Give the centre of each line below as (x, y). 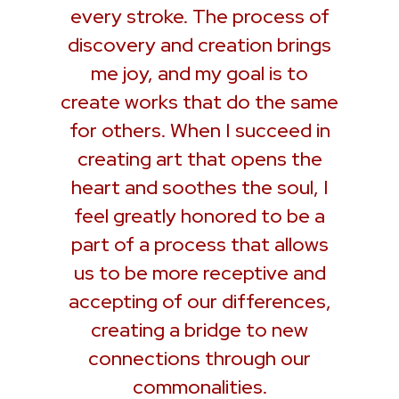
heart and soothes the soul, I (199, 187)
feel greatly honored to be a (199, 216)
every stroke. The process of (199, 16)
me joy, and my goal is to (199, 73)
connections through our (199, 358)
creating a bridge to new (199, 330)
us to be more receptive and (199, 273)
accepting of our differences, (199, 301)
